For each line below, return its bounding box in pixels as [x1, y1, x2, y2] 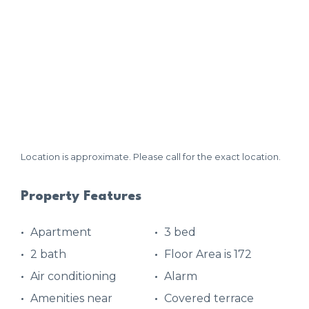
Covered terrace [164, 291, 254, 305]
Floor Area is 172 [164, 247, 252, 261]
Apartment [30, 225, 92, 239]
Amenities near [30, 291, 112, 305]
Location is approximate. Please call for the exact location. [21, 151, 281, 163]
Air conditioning [30, 269, 117, 283]
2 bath [30, 247, 66, 261]
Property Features [21, 189, 141, 203]
